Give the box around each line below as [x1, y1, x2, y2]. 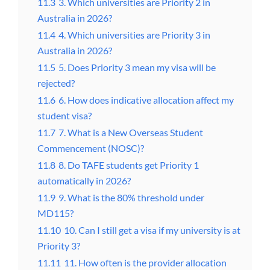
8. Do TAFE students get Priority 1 [58, 159, 199, 171]
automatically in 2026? [37, 175, 131, 187]
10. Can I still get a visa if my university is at [64, 224, 240, 236]
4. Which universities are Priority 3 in [58, 29, 210, 41]
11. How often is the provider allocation [64, 257, 227, 269]
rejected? [37, 77, 75, 89]
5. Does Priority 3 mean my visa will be [58, 61, 216, 74]
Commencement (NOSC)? [37, 142, 144, 154]
